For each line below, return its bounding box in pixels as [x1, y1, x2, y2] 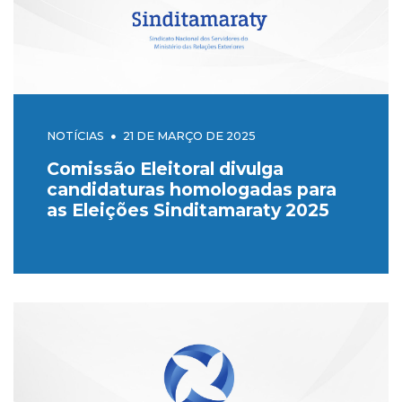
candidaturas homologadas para [46, 179, 336, 201]
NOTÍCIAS [46, 129, 104, 144]
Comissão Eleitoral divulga [46, 158, 284, 180]
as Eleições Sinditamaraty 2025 [46, 199, 329, 222]
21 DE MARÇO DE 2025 [122, 129, 256, 144]
